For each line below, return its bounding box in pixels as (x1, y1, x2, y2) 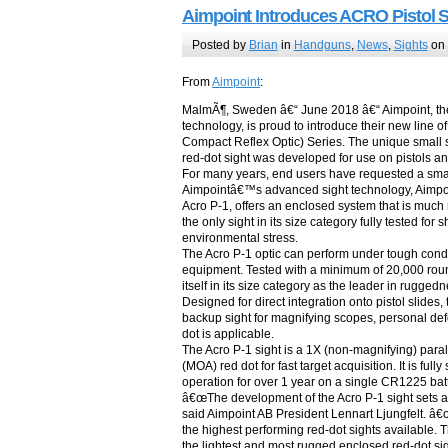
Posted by (191, 37, 249, 52)
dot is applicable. (182, 327, 274, 342)
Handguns (293, 37, 351, 52)
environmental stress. (182, 231, 298, 246)
